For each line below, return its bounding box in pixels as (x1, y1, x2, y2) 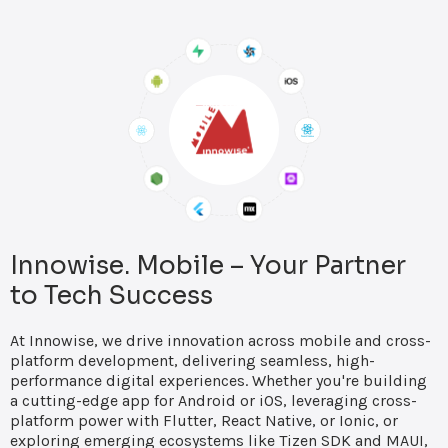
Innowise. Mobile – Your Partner (10, 250, 406, 281)
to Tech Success (10, 280, 213, 311)
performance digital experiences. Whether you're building (10, 371, 427, 390)
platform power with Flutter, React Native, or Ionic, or (10, 411, 398, 430)
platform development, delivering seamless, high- (10, 351, 375, 370)
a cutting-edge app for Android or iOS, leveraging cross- (10, 391, 417, 410)
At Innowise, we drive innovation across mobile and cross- (10, 331, 431, 350)
